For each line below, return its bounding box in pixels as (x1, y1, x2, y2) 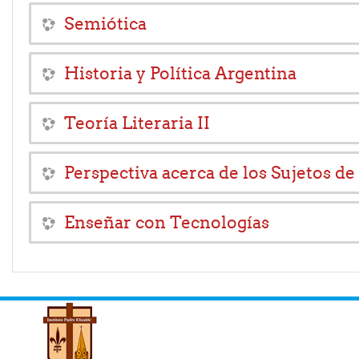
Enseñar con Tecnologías (64, 212, 269, 234)
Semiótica (64, 13, 147, 35)
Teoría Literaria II (64, 112, 210, 135)
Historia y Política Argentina (64, 63, 296, 85)
